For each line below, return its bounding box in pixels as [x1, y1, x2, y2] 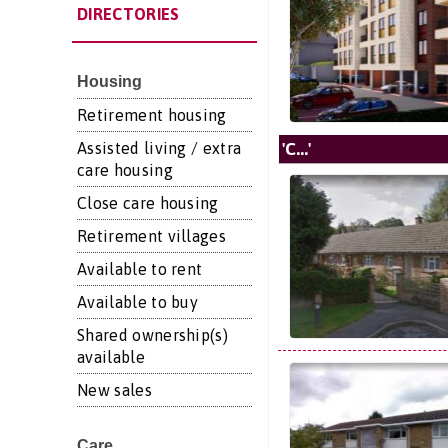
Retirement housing [77, 106, 227, 124]
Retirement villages [77, 227, 227, 245]
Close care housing [77, 194, 219, 212]
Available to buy [77, 293, 199, 311]
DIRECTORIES [77, 5, 180, 23]
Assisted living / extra [77, 139, 242, 157]
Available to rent [77, 260, 203, 278]
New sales [77, 381, 152, 399]
